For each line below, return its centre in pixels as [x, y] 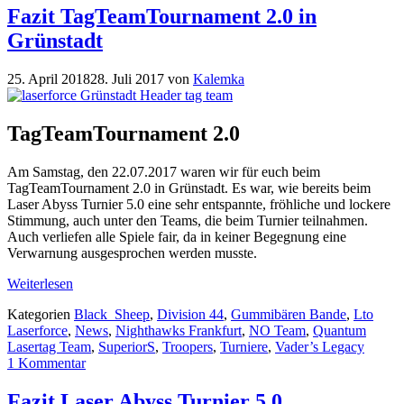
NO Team [277, 331]
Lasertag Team [49, 347]
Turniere [244, 347]
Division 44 [190, 315]
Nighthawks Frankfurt [179, 331]
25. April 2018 [49, 79]
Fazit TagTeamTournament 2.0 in [162, 17]
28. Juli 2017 [127, 79]
